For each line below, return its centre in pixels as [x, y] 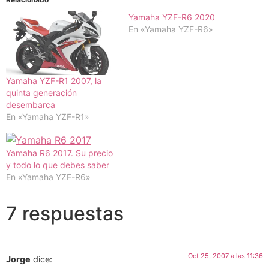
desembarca [31, 104]
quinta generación [41, 92]
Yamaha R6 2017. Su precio [59, 153]
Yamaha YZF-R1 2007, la [54, 80]
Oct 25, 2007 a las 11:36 [225, 255]
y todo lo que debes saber [58, 165]
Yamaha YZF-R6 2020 [172, 17]
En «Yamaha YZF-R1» [48, 116]
